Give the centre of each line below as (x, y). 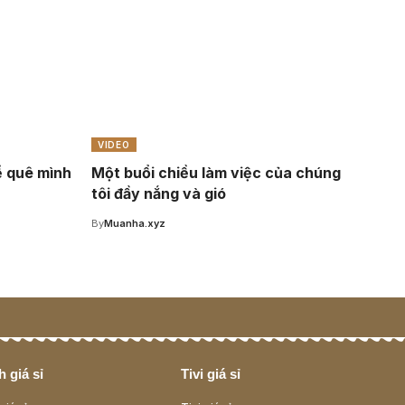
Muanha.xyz (135, 224)
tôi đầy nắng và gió (159, 194)
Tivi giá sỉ (211, 374)
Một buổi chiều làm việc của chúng (216, 173)
